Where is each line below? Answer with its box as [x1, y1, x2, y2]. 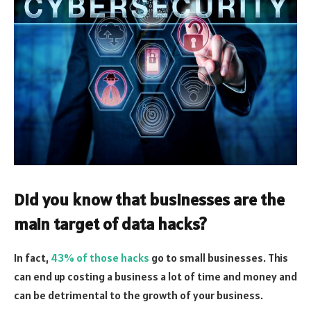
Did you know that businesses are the [14, 188, 285, 210]
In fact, [14, 250, 51, 264]
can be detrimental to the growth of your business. [14, 287, 263, 302]
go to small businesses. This [149, 250, 288, 264]
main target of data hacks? [14, 212, 207, 235]
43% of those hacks [51, 250, 149, 264]
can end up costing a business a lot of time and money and [14, 269, 297, 283]
